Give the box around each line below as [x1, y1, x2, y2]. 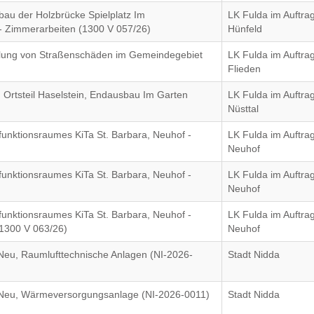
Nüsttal [228, 103, 259, 114]
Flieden [228, 63, 261, 74]
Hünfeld [228, 23, 263, 34]
